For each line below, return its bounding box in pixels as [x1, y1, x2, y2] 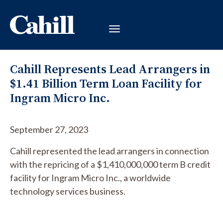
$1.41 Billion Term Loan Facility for [10, 75, 202, 92]
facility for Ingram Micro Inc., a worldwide [10, 172, 171, 183]
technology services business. [10, 186, 125, 197]
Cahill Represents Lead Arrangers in [10, 61, 210, 77]
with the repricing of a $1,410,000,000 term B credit [10, 159, 211, 170]
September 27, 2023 [10, 124, 88, 135]
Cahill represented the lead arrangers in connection [10, 145, 209, 156]
